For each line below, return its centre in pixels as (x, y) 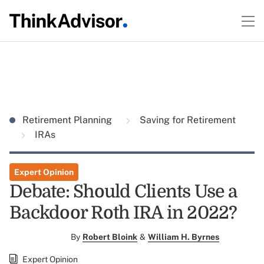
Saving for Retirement (187, 120)
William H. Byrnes (184, 237)
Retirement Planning (68, 120)
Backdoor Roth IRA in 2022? (123, 213)
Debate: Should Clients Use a (123, 192)
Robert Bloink (110, 237)
